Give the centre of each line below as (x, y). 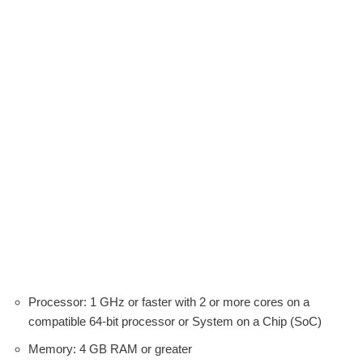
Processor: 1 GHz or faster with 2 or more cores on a (169, 301)
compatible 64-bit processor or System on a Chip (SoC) (175, 321)
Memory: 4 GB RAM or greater (110, 348)
